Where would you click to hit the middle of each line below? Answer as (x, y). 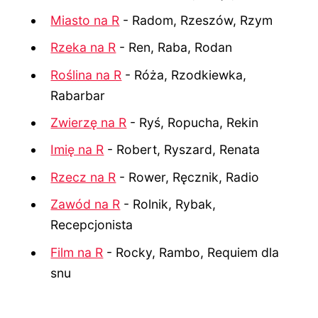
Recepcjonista (92, 225)
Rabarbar (78, 95)
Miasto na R (85, 20)
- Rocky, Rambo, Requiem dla (191, 252)
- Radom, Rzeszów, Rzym (196, 20)
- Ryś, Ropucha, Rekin (193, 123)
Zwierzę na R (89, 123)
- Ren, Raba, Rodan (174, 48)
